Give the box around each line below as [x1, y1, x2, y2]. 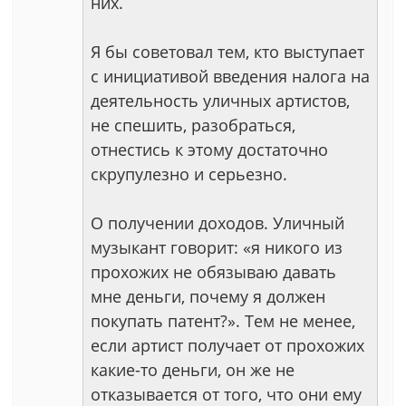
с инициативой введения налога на [91, 65, 370, 87]
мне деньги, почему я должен [91, 285, 325, 307]
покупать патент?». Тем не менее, [91, 310, 355, 332]
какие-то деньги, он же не [91, 359, 295, 381]
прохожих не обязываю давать [91, 261, 336, 283]
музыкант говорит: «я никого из [91, 237, 343, 258]
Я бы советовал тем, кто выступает [91, 41, 364, 63]
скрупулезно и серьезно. [91, 163, 287, 185]
